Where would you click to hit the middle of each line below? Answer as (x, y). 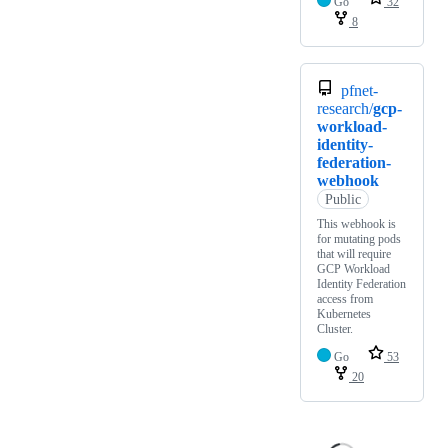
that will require (354, 253)
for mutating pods (359, 238)
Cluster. (335, 328)
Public (342, 199)
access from (345, 298)
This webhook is (356, 223)
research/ (345, 108)
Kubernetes (344, 313)
